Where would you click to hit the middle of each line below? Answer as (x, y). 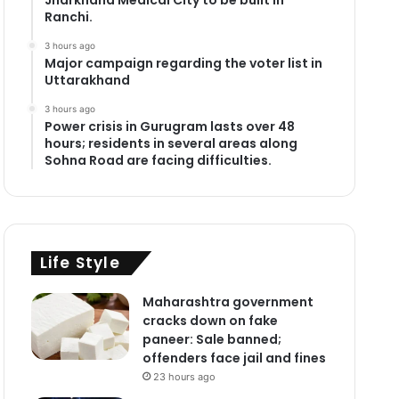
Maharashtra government (228, 301)
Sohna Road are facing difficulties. (158, 160)
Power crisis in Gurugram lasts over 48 (169, 126)
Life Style (80, 262)
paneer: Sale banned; (212, 339)
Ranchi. (68, 16)
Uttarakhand (87, 80)
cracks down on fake (210, 320)
